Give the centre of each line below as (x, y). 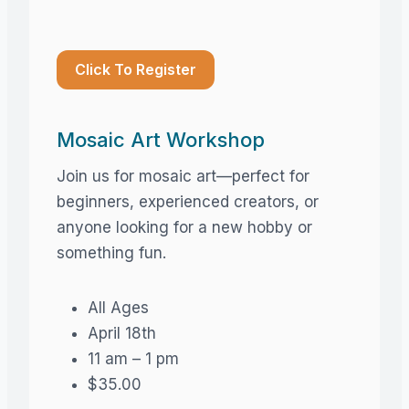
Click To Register (136, 69)
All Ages (118, 307)
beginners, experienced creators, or (188, 201)
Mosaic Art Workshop (161, 139)
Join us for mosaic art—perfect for (183, 176)
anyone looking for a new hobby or (184, 227)
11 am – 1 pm (133, 358)
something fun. (111, 252)
